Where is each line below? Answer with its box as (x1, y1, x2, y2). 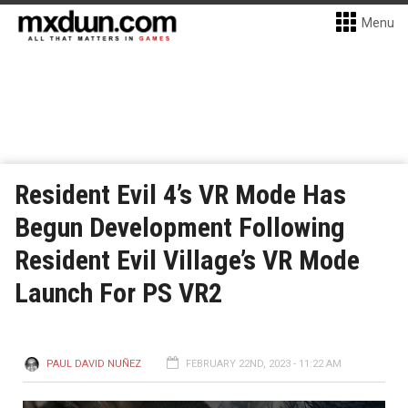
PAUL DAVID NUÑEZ (46, 358, 141, 370)
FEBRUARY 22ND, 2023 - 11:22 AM (186, 358, 342, 370)
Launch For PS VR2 (15, 277, 222, 309)
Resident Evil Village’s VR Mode (15, 244, 360, 276)
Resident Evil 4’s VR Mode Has (15, 178, 346, 210)
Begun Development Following (15, 211, 345, 243)
